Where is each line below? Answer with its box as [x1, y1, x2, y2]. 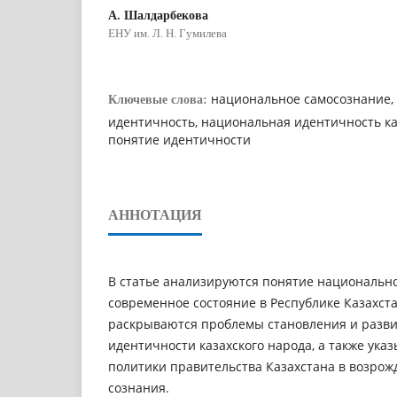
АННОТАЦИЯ [108, 206, 202, 222]
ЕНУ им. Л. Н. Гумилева [108, 26, 227, 40]
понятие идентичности [108, 130, 251, 148]
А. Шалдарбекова [108, 8, 208, 22]
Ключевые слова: [108, 92, 211, 106]
